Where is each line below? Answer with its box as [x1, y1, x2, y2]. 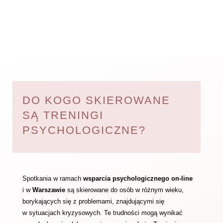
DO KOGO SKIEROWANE [22, 94, 170, 107]
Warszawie [30, 186, 65, 194]
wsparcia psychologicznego [83, 175, 171, 182]
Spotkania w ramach [22, 175, 83, 182]
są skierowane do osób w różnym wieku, [65, 186, 184, 194]
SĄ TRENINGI [22, 109, 104, 121]
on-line [171, 175, 193, 182]
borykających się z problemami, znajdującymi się [22, 198, 164, 205]
